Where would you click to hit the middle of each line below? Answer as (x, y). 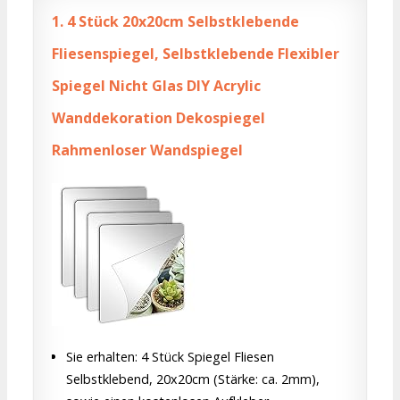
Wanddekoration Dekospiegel (158, 118)
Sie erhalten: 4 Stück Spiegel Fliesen (170, 357)
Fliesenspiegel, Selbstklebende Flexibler (196, 54)
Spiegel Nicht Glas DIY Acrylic (156, 86)
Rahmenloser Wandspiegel (147, 150)
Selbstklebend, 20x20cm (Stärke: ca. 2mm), (193, 379)
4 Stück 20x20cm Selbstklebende (181, 22)
